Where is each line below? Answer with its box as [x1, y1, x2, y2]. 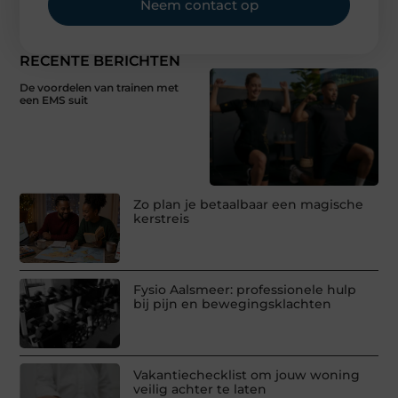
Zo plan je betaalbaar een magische [133, 196, 364, 213]
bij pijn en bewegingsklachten [133, 296, 332, 313]
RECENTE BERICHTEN [20, 52, 181, 69]
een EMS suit [20, 92, 89, 107]
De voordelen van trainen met [20, 80, 179, 94]
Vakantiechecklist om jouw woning [133, 367, 361, 384]
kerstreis [133, 211, 190, 227]
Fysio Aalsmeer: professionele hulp [133, 282, 357, 298]
